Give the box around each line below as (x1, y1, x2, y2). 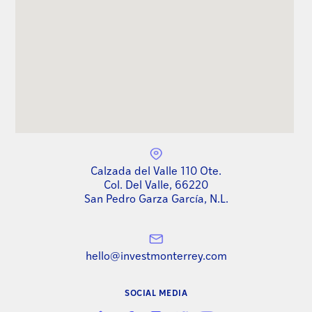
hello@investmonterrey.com (85, 251, 227, 263)
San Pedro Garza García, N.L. (84, 194, 228, 205)
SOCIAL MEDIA (125, 289, 187, 298)
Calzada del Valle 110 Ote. (91, 166, 221, 178)
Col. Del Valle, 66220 (104, 180, 208, 192)
